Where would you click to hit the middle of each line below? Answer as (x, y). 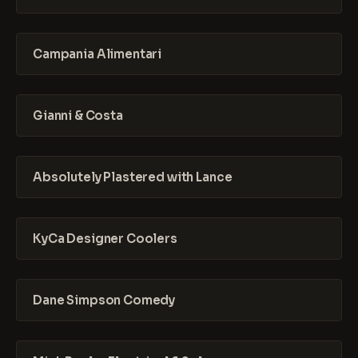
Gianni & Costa (78, 115)
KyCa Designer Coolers (105, 239)
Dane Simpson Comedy (104, 300)
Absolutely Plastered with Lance (133, 177)
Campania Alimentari (97, 54)
